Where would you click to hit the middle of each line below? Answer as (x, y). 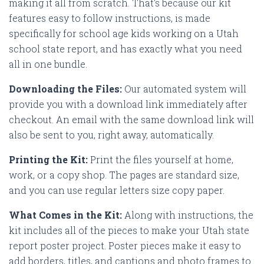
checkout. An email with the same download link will (131, 119)
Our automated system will (185, 88)
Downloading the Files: (67, 88)
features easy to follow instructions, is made (110, 18)
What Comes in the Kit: (67, 214)
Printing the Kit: (49, 159)
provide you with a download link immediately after (128, 104)
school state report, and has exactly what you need (126, 48)
